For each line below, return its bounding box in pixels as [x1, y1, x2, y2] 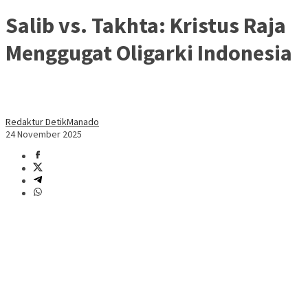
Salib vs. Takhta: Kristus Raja [5, 11, 286, 39]
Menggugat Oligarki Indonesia [5, 38, 292, 67]
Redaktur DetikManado [5, 115, 99, 128]
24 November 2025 [5, 127, 82, 140]
